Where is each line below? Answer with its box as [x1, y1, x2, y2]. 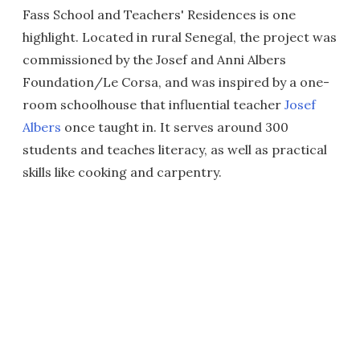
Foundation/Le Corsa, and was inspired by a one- [22, 74, 329, 90]
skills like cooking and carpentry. [22, 164, 222, 180]
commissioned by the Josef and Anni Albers [22, 51, 286, 67]
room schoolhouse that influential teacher [22, 96, 284, 112]
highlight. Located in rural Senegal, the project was [22, 29, 337, 45]
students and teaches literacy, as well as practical [22, 141, 327, 157]
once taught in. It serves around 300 [61, 119, 288, 135]
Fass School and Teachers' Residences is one [22, 6, 296, 22]
